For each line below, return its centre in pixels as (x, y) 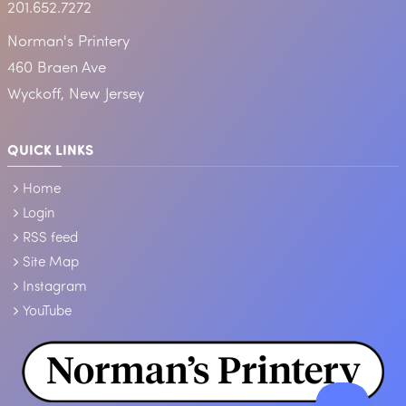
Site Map (50, 261)
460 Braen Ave (57, 67)
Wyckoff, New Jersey (76, 93)
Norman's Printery (68, 40)
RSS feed (50, 237)
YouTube (47, 310)
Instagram (54, 285)
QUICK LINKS (50, 149)
